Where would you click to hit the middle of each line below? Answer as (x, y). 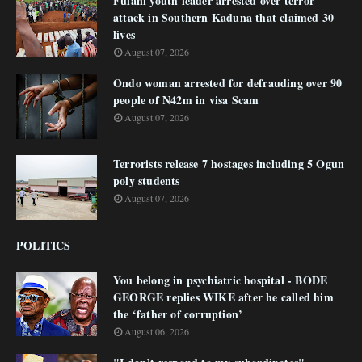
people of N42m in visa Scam (186, 100)
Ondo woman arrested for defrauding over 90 (228, 83)
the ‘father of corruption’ (178, 314)
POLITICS (44, 245)
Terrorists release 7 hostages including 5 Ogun (229, 164)
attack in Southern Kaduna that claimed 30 (224, 17)
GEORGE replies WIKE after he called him (223, 297)
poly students (147, 181)
